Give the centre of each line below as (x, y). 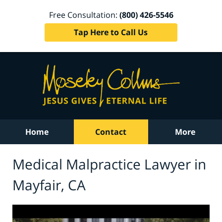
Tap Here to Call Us (111, 32)
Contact (111, 132)
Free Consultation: (84, 15)
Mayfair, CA (49, 185)
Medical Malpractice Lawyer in (109, 164)
